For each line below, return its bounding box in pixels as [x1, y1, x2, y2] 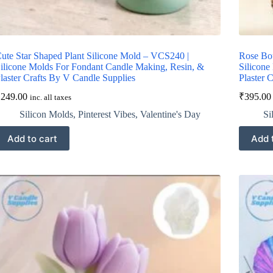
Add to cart [7, 132, 57, 144]
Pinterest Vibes [77, 109, 135, 120]
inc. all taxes [29, 93, 71, 102]
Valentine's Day [140, 109, 200, 120]
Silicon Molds [19, 109, 73, 120]
